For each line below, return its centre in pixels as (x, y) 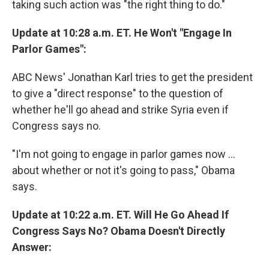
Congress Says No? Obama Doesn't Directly (119, 231)
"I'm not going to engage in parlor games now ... (124, 154)
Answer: (32, 247)
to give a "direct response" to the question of (118, 93)
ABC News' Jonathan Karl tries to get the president (132, 77)
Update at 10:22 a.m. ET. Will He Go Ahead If (120, 215)
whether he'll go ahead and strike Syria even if (120, 110)
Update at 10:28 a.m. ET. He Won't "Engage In (122, 33)
